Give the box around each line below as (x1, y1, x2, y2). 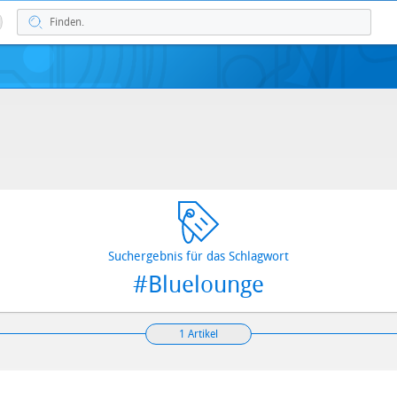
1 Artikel (179, 328, 218, 340)
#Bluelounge (133, 271, 264, 299)
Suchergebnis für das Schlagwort (108, 249, 289, 264)
